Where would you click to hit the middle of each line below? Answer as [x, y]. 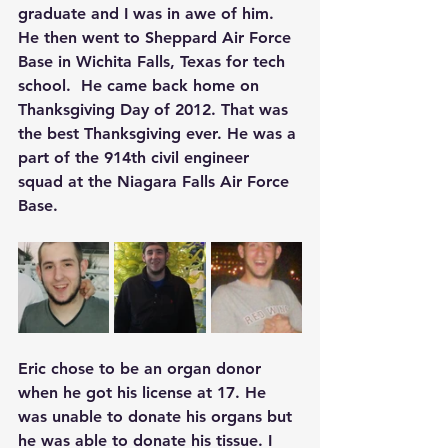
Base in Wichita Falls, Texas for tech [154, 62]
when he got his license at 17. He [144, 393]
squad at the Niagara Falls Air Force [156, 182]
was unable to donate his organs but [157, 417]
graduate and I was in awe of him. [148, 14]
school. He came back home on [141, 86]
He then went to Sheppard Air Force [157, 38]
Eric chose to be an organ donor [142, 369]
